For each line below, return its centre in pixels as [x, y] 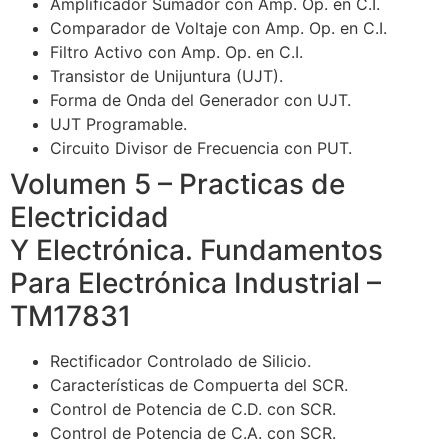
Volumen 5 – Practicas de [177, 184]
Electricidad [89, 217]
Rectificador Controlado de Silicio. [180, 361]
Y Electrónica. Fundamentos [196, 250]
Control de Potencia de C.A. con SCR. [193, 433]
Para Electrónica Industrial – [195, 283]
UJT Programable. [118, 124]
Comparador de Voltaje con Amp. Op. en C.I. [218, 28]
